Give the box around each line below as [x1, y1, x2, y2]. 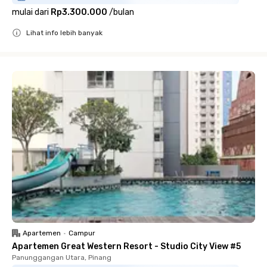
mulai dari [12, 7, 49, 17]
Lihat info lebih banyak [26, 29, 103, 37]
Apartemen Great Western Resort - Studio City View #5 [12, 241, 241, 252]
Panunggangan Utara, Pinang [12, 253, 111, 262]
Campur [69, 229, 95, 237]
